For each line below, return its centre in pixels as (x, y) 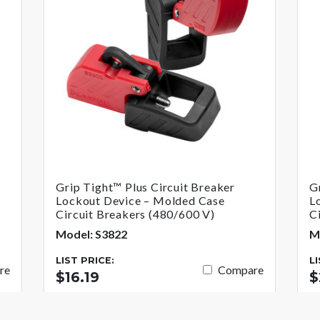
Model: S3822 (92, 234)
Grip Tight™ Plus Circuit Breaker (146, 186)
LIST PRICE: (85, 260)
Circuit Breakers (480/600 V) (135, 214)
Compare (241, 270)
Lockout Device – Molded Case (140, 200)
